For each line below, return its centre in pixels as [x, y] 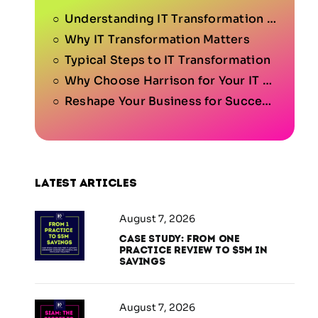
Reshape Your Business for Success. [163, 102]
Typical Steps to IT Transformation [168, 60]
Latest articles [86, 183]
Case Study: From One [180, 239]
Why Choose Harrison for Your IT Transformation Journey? [163, 81]
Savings [142, 262]
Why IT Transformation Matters [157, 40]
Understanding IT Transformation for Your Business [165, 19]
